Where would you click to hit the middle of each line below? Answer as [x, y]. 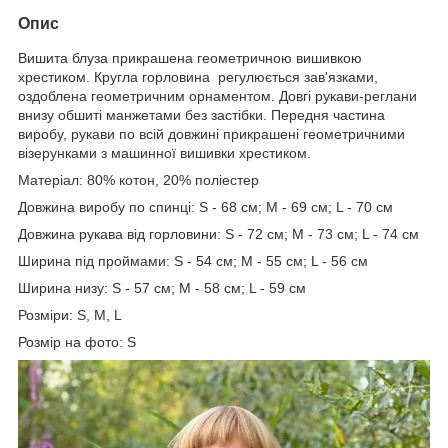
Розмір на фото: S [77, 341]
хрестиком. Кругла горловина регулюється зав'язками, [198, 76]
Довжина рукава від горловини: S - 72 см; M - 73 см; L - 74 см [218, 233]
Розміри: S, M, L [70, 314]
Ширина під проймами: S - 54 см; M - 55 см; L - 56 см [193, 260]
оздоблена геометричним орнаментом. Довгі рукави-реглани [217, 95]
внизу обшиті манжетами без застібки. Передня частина [201, 114]
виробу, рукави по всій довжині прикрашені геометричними [211, 133]
